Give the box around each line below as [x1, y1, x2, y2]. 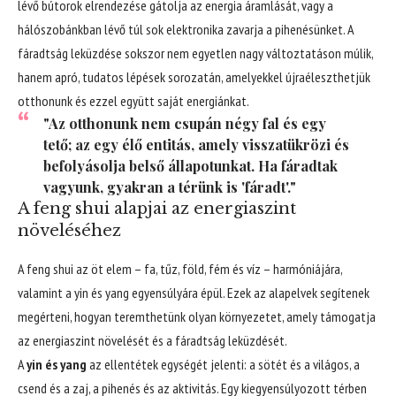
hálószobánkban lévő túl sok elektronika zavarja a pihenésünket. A [18, 20, 354, 39]
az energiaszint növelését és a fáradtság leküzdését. [18, 331, 287, 350]
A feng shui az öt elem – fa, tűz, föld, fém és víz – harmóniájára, [18, 260, 342, 278]
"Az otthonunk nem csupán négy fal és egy [42, 114, 326, 133]
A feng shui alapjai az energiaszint [18, 199, 296, 219]
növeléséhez [18, 221, 121, 241]
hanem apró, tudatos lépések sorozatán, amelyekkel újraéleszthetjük [18, 68, 370, 87]
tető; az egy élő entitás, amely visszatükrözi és [42, 135, 349, 155]
